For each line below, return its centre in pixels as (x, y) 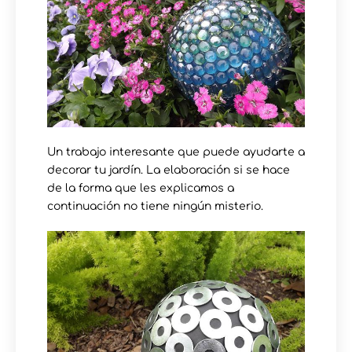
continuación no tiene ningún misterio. (155, 206)
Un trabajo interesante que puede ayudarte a (176, 152)
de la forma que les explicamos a (141, 188)
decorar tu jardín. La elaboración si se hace (169, 170)
